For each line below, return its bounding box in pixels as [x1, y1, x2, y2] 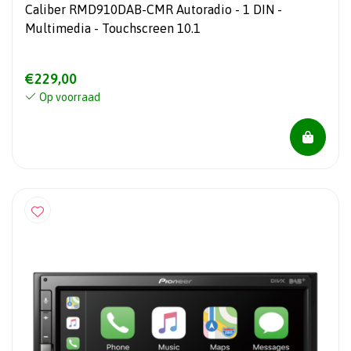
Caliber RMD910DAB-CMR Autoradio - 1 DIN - [25, 2, 282, 16]
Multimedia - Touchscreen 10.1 [25, 20, 201, 35]
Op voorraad [39, 90, 100, 103]
